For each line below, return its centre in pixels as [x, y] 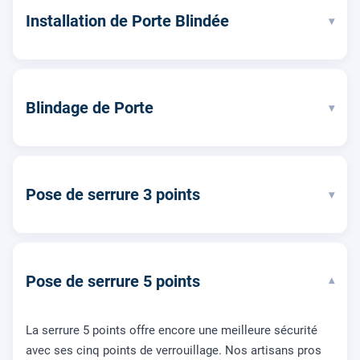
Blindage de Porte [90, 108]
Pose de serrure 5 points [113, 282]
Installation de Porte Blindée [127, 21]
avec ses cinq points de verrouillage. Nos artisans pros [174, 351]
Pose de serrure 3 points [113, 195]
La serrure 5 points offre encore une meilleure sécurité [172, 331]
